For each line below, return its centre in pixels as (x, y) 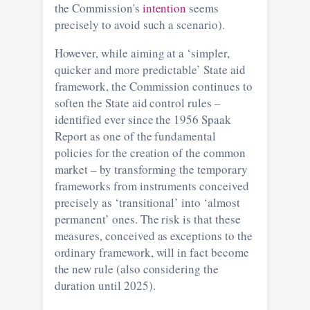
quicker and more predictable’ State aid (150, 69)
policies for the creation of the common (150, 152)
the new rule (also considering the (136, 268)
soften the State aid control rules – (137, 102)
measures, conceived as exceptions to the (153, 235)
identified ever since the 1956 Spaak (143, 119)
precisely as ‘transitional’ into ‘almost (147, 202)
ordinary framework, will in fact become (152, 252)
